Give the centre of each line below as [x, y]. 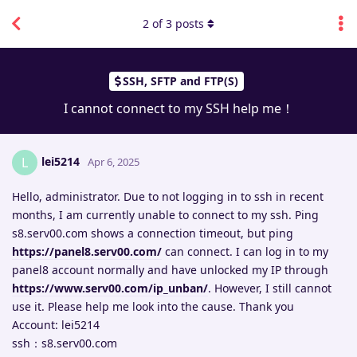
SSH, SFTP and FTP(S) [180, 81]
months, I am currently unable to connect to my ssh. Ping [165, 214]
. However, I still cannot [270, 288]
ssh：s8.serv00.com [65, 343]
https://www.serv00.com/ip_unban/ [110, 288]
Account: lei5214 [56, 324]
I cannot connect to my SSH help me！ [178, 108]
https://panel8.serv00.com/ [87, 251]
